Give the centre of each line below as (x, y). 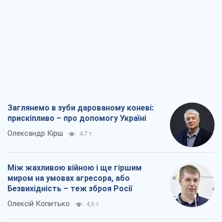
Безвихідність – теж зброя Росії (70, 189)
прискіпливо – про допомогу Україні (77, 118)
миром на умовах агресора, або (69, 178)
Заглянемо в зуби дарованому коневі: (81, 108)
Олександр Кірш (35, 134)
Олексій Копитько (39, 204)
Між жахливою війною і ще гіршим (75, 168)
